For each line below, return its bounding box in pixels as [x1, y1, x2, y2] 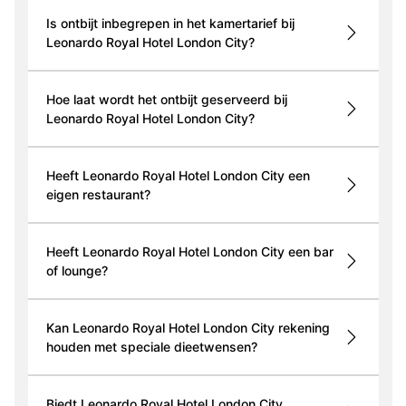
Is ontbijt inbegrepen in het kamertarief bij [45, 15, 295, 32]
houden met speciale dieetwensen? [45, 339, 257, 355]
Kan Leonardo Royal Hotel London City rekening [45, 320, 330, 336]
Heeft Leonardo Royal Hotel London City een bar [45, 244, 333, 260]
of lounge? [45, 263, 108, 279]
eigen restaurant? [45, 187, 150, 203]
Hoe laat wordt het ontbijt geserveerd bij [45, 92, 287, 108]
